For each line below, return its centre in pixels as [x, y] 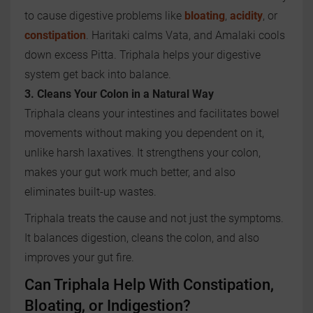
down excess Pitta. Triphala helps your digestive [143, 55]
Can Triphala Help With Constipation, [149, 285]
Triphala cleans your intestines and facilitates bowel [152, 114]
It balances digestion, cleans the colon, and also [142, 238]
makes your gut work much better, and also [130, 173]
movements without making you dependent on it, [144, 133]
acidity [246, 16]
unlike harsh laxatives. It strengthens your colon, [143, 153]
